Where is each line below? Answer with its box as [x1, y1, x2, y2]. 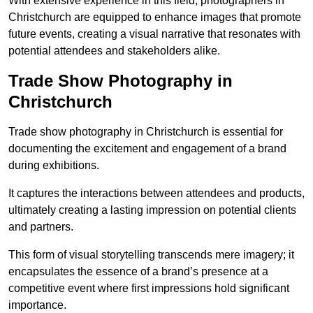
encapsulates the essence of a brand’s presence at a [8, 265, 268, 278]
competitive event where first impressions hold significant [8, 282, 289, 295]
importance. [8, 299, 66, 312]
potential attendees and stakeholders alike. [8, 45, 220, 57]
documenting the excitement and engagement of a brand [8, 143, 286, 155]
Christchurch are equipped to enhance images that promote [8, 11, 301, 24]
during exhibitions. [8, 159, 99, 172]
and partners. [8, 221, 73, 233]
